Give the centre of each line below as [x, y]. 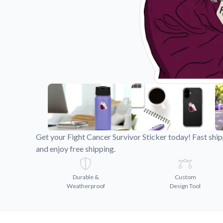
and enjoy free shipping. [76, 148]
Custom [185, 177]
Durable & [86, 177]
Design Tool [185, 186]
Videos [158, 10]
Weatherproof [86, 186]
